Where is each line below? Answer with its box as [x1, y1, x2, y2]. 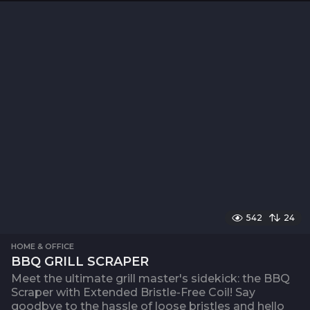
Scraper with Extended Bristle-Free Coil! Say [11, 286, 255, 300]
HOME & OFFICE [11, 241, 74, 252]
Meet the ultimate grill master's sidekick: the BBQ [11, 272, 290, 286]
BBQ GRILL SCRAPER [11, 254, 149, 270]
